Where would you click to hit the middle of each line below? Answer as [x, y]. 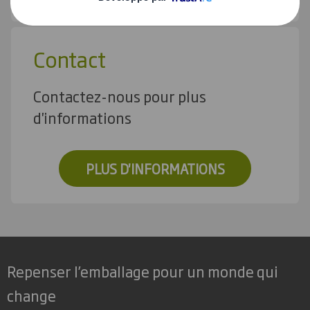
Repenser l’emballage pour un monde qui [143, 271]
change [31, 295]
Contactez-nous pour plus [120, 95]
